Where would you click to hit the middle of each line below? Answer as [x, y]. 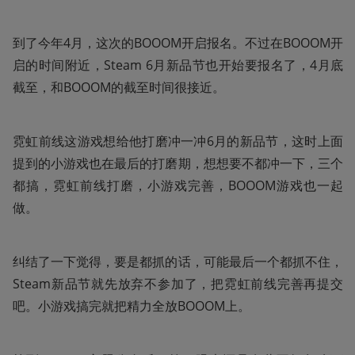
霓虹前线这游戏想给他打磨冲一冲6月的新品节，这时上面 [178, 141]
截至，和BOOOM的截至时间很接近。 [119, 87]
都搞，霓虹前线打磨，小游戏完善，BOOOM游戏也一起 [178, 185]
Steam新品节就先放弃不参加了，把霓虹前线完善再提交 [178, 283]
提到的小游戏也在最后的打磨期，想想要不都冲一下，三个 [178, 163]
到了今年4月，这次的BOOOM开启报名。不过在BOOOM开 [178, 42]
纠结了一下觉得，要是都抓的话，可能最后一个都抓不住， [178, 261]
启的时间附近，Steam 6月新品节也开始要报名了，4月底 [178, 65]
